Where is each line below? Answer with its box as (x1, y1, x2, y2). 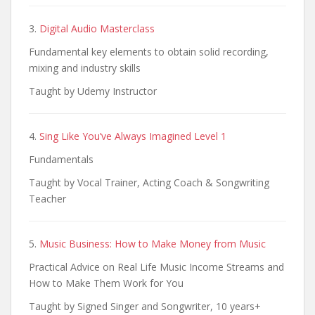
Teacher (29, 191, 66, 205)
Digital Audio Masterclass (39, 21, 155, 35)
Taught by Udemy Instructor (29, 84, 157, 98)
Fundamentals (29, 152, 94, 166)
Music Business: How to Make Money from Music (39, 236, 266, 250)
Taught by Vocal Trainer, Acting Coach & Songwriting (29, 175, 269, 189)
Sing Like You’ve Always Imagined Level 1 (39, 129, 226, 143)
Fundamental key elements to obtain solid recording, (29, 44, 269, 58)
